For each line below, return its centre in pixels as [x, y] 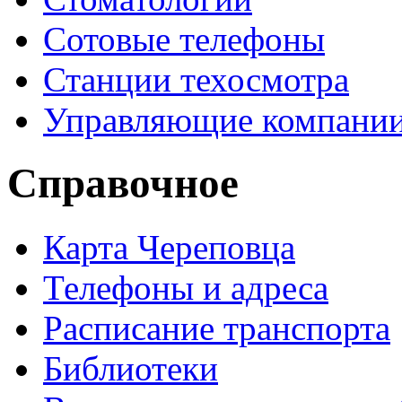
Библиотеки [131, 368]
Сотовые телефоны [184, 39]
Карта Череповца [169, 247]
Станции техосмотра [196, 79]
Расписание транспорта [217, 328]
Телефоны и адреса [186, 287]
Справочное [123, 184]
